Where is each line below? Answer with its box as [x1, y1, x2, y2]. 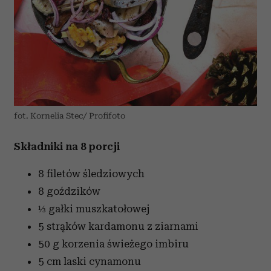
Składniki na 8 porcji [14, 140, 120, 152]
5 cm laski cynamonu [38, 255, 141, 267]
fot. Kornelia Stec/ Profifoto [14, 111, 125, 120]
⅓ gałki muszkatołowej [38, 203, 150, 215]
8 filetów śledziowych [38, 168, 145, 180]
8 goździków [38, 185, 100, 197]
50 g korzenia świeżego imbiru [38, 238, 189, 250]
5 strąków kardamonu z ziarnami [38, 220, 198, 232]
